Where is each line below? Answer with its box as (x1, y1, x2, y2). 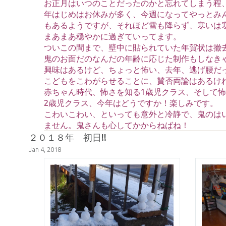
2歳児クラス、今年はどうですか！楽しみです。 (44, 98, 218, 107)
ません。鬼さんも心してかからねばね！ (44, 121, 189, 130)
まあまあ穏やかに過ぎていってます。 (44, 32, 181, 41)
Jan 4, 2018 (29, 146, 61, 153)
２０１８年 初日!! (29, 132, 106, 142)
